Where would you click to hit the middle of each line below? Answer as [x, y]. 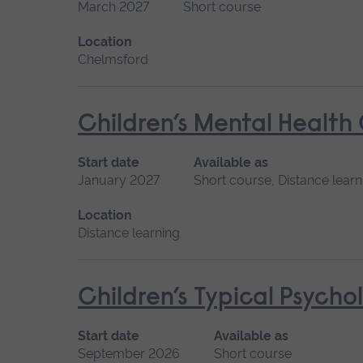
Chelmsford [113, 59]
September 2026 [129, 353]
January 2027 [119, 180]
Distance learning [129, 233]
